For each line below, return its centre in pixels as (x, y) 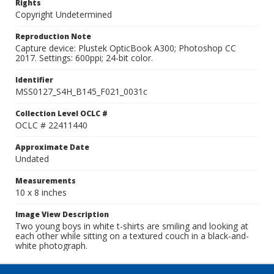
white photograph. (51, 246)
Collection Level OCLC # (61, 113)
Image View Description (62, 214)
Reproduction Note (53, 36)
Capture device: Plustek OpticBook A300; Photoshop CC (126, 48)
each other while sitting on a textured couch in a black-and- (132, 236)
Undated (32, 159)
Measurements (46, 181)
